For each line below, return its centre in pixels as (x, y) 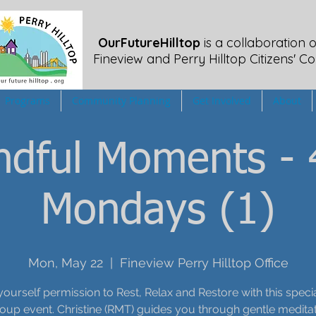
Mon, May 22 (65, 263)
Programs (28, 101)
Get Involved (222, 101)
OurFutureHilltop (149, 43)
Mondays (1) (158, 212)
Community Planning (121, 101)
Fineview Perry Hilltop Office (204, 263)
